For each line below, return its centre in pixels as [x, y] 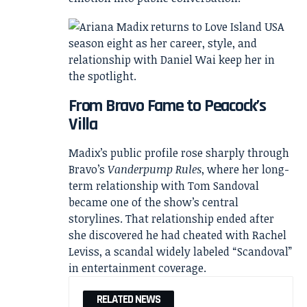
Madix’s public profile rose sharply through [179, 153]
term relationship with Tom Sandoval [164, 186]
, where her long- [245, 170]
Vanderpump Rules [155, 170]
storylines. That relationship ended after [171, 219]
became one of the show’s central [153, 202]
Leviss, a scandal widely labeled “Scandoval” [180, 252]
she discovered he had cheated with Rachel [177, 235]
